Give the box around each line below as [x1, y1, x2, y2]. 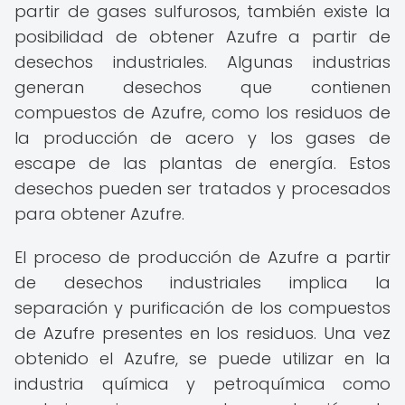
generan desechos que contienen [14, 76, 391, 99]
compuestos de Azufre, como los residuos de [14, 101, 391, 124]
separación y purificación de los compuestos [14, 297, 391, 319]
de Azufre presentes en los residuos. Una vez [14, 322, 391, 344]
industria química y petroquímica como [14, 372, 391, 395]
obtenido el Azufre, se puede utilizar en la [14, 347, 391, 370]
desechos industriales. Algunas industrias [14, 51, 391, 73]
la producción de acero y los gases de [14, 127, 391, 149]
